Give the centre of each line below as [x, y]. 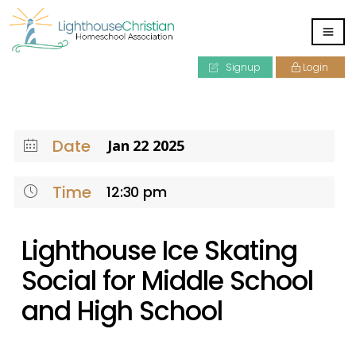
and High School [122, 311]
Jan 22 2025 [146, 145]
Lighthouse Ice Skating [159, 251]
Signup [242, 67]
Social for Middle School [167, 281]
